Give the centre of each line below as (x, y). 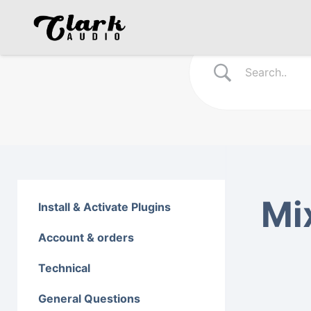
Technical (64, 268)
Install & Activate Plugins (104, 207)
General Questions (89, 299)
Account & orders (86, 238)
